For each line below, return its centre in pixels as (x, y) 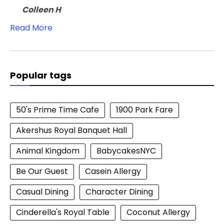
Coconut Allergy (158, 212)
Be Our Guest (42, 171)
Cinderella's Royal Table (63, 212)
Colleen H (41, 10)
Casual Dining (42, 192)
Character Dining (119, 192)
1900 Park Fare (144, 110)
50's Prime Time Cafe (57, 110)
